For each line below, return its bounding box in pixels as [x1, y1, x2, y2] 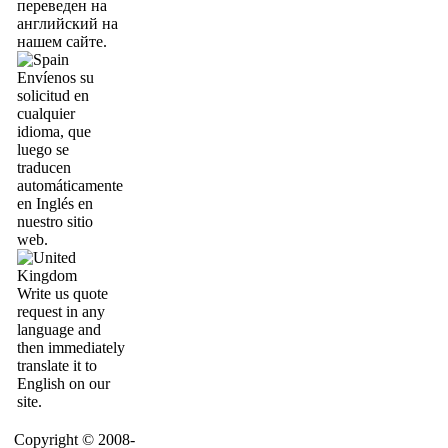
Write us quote [17, 285, 108, 302]
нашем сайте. [17, 33, 107, 50]
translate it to [17, 357, 97, 374]
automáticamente [17, 177, 123, 194]
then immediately [17, 339, 125, 356]
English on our [17, 375, 110, 392]
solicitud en [17, 87, 89, 104]
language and [17, 321, 101, 338]
